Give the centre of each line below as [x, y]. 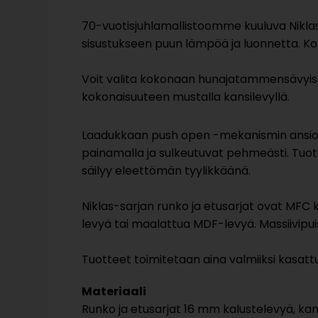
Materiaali [114, 291]
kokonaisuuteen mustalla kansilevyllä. [187, 97]
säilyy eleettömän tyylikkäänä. [166, 170]
